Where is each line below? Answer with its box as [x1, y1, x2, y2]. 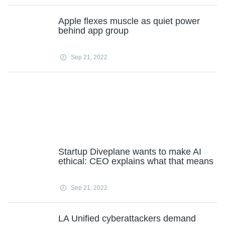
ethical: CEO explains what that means [58, 156, 213, 166]
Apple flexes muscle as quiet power [58, 16, 200, 26]
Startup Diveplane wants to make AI [58, 147, 201, 157]
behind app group [58, 26, 129, 36]
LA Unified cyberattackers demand [58, 213, 196, 223]
